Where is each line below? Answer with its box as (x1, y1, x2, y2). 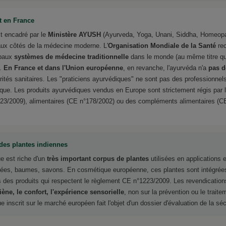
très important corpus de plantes (47, 154, 149, 162)
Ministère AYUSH (48, 30, 101, 38)
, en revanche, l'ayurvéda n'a (123, 64, 208, 72)
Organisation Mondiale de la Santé (108, 41, 216, 49)
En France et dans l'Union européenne (4, 64, 123, 72)
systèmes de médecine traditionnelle (14, 52, 129, 61)
